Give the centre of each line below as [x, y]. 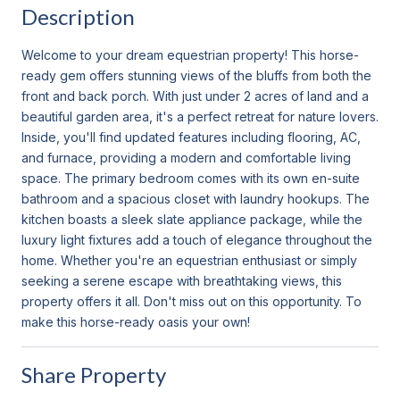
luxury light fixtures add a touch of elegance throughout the [197, 239]
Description [78, 16]
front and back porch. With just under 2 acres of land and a [195, 96]
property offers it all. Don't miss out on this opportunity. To [192, 301]
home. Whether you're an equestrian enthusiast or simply [189, 260]
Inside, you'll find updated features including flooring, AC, [191, 137]
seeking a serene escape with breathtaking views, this [182, 280]
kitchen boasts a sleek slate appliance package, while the [192, 219]
